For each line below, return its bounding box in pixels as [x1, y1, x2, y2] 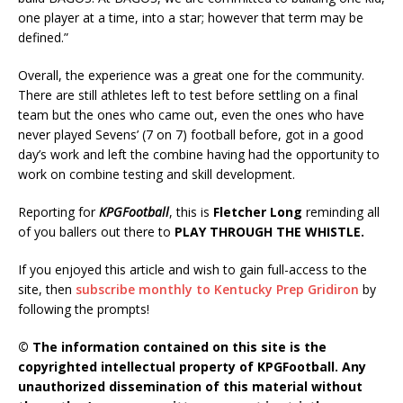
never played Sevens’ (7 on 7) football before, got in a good [18, 126, 363, 144]
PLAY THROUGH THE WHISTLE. [175, 223, 364, 241]
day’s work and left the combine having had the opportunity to [18, 146, 380, 164]
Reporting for [18, 203, 95, 221]
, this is [169, 203, 213, 221]
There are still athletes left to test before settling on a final [18, 86, 358, 104]
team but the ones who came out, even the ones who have [18, 106, 364, 124]
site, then [18, 281, 76, 299]
